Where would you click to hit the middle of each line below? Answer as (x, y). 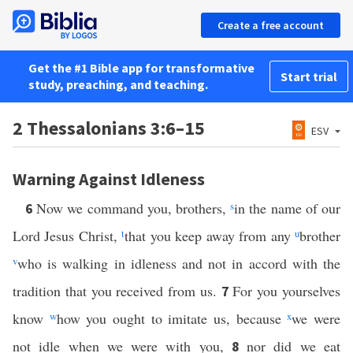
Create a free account (271, 25)
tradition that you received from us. (117, 291)
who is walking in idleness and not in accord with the (179, 263)
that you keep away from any (210, 236)
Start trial (309, 76)
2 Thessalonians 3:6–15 (109, 128)
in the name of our (288, 208)
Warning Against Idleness (109, 179)
